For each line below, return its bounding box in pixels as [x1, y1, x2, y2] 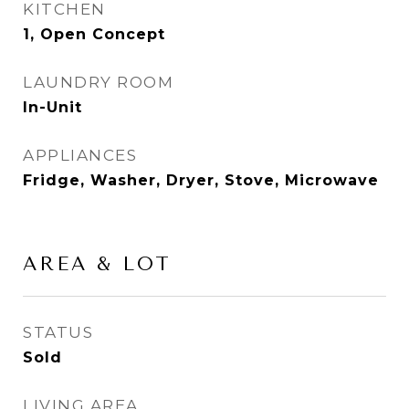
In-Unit [23, 99, 82, 116]
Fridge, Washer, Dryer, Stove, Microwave [23, 172, 379, 189]
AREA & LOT [23, 253, 172, 275]
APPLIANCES [23, 146, 137, 164]
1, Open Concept [23, 26, 165, 43]
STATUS [23, 323, 93, 341]
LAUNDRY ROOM [23, 73, 173, 91]
